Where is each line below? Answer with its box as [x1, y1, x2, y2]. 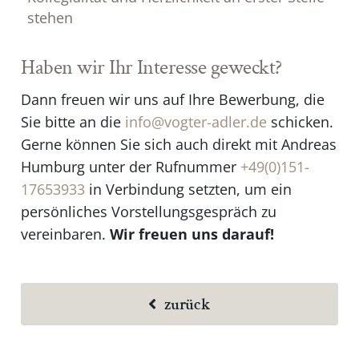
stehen [27, 8, 74, 28]
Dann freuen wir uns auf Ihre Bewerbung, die [21, 89, 325, 109]
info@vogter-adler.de [125, 111, 268, 131]
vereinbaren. [21, 224, 111, 244]
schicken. [267, 111, 334, 131]
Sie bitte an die [21, 111, 126, 131]
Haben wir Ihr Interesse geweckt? [21, 54, 282, 82]
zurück [164, 293, 211, 315]
